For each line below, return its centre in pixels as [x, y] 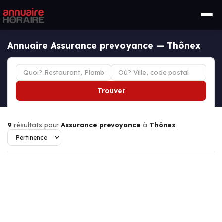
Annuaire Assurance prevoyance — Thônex [104, 45]
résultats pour [36, 125]
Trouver [111, 91]
